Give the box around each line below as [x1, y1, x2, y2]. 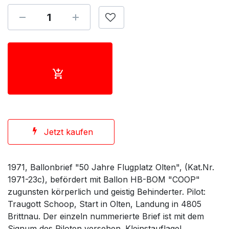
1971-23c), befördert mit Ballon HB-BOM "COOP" [8, 174, 200, 185]
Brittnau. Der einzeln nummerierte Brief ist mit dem [8, 211, 204, 221]
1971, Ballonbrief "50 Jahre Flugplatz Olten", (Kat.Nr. [8, 162, 214, 172]
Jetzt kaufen [43, 127, 93, 137]
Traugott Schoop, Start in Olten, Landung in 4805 [8, 199, 201, 209]
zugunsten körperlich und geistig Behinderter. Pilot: [8, 187, 205, 197]
